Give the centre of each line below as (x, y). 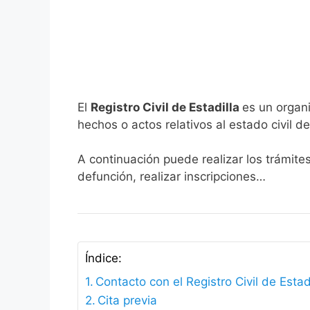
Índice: (103, 258)
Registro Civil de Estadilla (166, 107)
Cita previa (128, 301)
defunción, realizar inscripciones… (172, 177)
